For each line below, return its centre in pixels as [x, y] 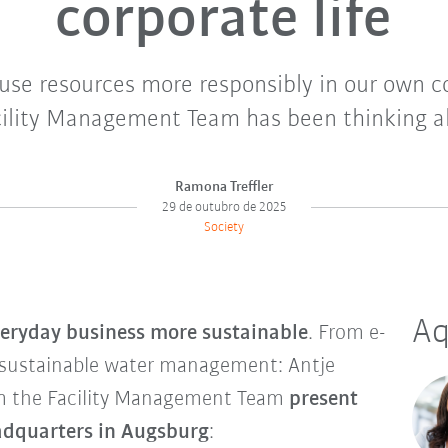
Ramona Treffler [223, 187]
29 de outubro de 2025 [223, 207]
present [323, 399]
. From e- [346, 333]
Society [223, 227]
